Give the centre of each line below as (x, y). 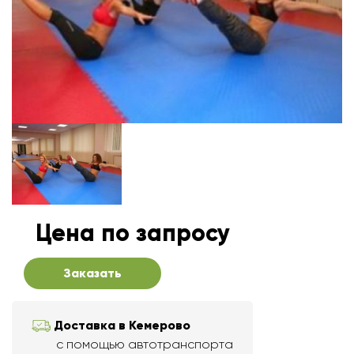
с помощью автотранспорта (145, 345)
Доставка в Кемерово (122, 326)
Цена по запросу (133, 233)
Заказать (92, 273)
